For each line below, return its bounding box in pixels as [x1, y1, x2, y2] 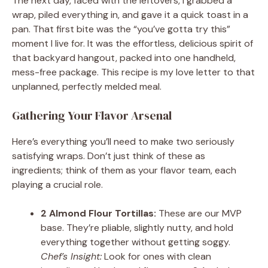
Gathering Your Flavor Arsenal [12, 107, 172, 124]
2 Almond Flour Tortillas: [41, 207, 156, 220]
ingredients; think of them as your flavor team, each [12, 164, 236, 177]
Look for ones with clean [102, 250, 211, 263]
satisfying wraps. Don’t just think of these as [12, 150, 205, 163]
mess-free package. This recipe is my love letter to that [12, 66, 255, 79]
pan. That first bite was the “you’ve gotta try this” [12, 23, 230, 36]
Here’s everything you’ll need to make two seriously [12, 135, 234, 148]
